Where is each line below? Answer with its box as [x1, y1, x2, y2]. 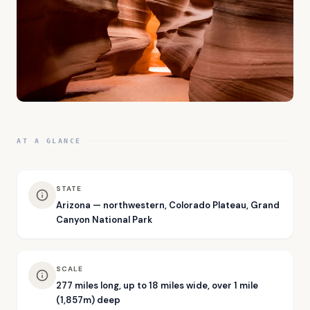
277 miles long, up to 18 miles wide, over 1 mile [56, 279, 258, 291]
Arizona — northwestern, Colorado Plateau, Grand [56, 199, 280, 211]
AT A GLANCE [17, 136, 82, 145]
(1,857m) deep [56, 293, 120, 306]
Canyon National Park [56, 213, 152, 226]
